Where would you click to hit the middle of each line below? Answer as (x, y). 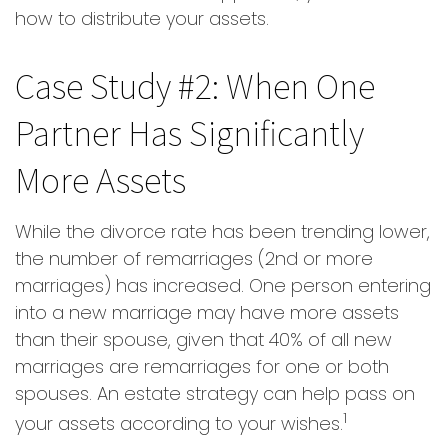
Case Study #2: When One (195, 85)
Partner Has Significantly (189, 132)
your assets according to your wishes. (179, 423)
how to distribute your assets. (142, 18)
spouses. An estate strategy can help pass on (215, 393)
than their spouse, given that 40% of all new (203, 339)
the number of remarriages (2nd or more (194, 258)
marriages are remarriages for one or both (202, 366)
